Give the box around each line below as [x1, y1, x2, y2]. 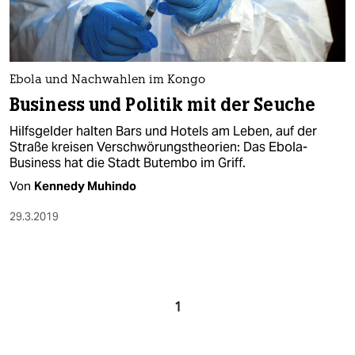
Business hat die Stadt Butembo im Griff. [10, 155, 246, 171]
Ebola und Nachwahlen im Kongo [10, 74, 205, 86]
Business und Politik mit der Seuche [10, 94, 316, 116]
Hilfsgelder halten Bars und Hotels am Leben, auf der [10, 123, 317, 139]
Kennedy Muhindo [34, 178, 136, 193]
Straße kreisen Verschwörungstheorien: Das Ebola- [10, 139, 307, 155]
